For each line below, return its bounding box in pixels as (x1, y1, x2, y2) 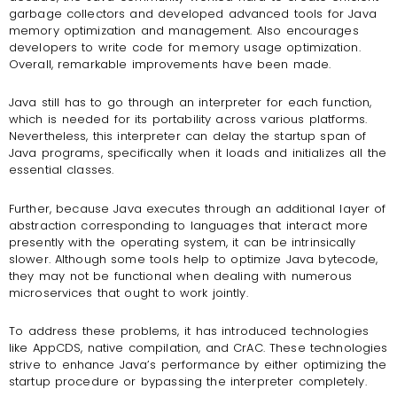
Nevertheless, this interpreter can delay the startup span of (9, 128, 367, 145)
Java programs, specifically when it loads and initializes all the (9, 144, 387, 162)
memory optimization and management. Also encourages (9, 21, 359, 39)
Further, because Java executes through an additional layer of (9, 199, 386, 217)
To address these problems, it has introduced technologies (9, 323, 369, 340)
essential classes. (9, 161, 114, 179)
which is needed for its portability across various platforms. (9, 111, 368, 128)
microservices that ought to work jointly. (9, 284, 248, 301)
